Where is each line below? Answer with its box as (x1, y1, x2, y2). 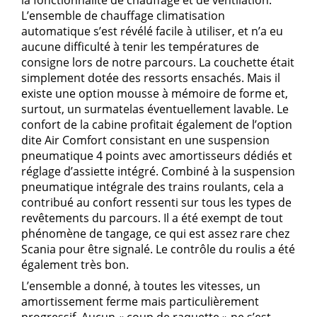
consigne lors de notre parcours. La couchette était (21, 54, 294, 70)
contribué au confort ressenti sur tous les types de (21, 194, 292, 210)
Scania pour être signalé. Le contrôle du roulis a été (21, 241, 295, 257)
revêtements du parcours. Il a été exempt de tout (21, 209, 283, 226)
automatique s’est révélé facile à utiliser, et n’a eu (21, 23, 283, 39)
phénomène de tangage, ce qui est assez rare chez (21, 225, 289, 241)
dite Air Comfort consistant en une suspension (21, 132, 270, 148)
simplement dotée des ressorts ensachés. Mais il (21, 69, 280, 86)
